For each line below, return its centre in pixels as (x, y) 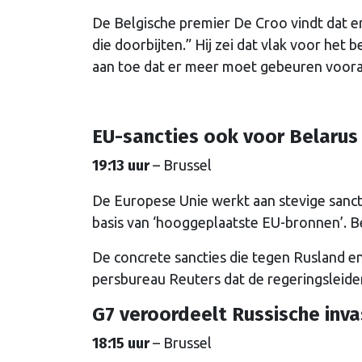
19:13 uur (122, 166)
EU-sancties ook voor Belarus (225, 137)
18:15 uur (122, 344)
